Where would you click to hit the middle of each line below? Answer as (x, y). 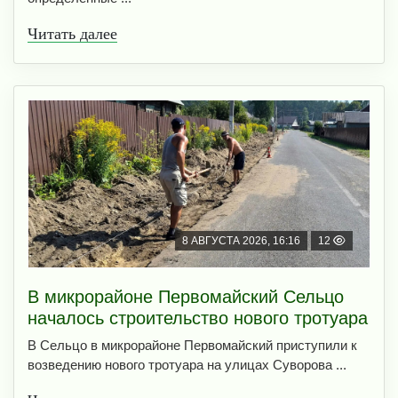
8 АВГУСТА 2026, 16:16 (241, 241)
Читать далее (72, 34)
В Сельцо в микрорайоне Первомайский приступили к (192, 346)
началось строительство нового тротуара (198, 318)
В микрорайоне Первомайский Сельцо (186, 297)
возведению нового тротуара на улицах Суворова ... (187, 365)
